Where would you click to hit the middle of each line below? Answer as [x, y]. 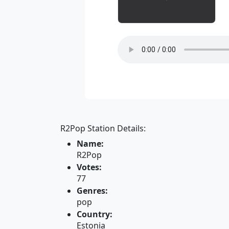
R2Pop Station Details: [103, 128]
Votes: [89, 167]
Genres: [92, 191]
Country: [95, 214]
